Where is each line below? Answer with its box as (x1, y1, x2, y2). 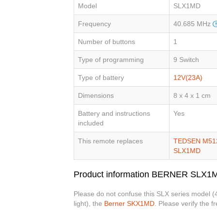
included (78, 119, 104, 127)
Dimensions (78, 92, 114, 100)
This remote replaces (78, 137, 143, 145)
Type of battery (78, 74, 124, 82)
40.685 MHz (173, 20, 213, 28)
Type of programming (78, 56, 144, 64)
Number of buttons (78, 38, 135, 46)
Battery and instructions (78, 109, 150, 118)
